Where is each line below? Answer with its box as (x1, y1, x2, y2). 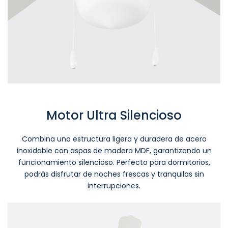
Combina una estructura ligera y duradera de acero (21, 133, 207, 144)
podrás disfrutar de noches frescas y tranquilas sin (24, 168, 204, 179)
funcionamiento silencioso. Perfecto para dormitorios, (18, 157, 210, 167)
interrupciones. (88, 180, 140, 191)
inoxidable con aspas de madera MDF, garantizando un (16, 145, 212, 156)
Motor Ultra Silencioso (46, 106, 182, 124)
